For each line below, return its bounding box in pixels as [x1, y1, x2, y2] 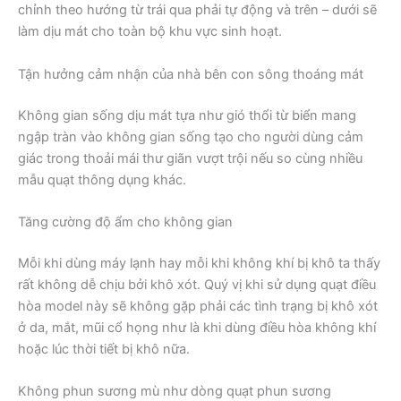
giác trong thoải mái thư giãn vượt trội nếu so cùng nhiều [18, 149, 363, 166]
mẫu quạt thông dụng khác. [18, 171, 186, 188]
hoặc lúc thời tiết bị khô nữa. [18, 340, 190, 357]
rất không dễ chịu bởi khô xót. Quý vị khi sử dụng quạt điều [18, 276, 376, 293]
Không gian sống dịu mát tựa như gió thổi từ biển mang [18, 107, 356, 124]
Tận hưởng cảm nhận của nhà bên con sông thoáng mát [18, 65, 363, 82]
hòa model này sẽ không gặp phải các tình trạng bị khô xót [18, 297, 378, 314]
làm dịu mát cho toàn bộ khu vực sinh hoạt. [18, 23, 282, 40]
